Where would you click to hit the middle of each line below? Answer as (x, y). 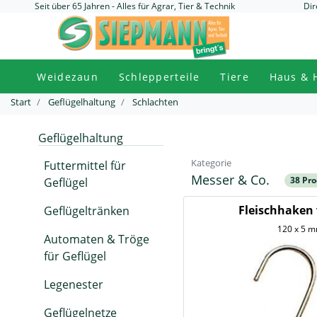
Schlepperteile (159, 76)
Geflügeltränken (87, 211)
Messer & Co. (232, 180)
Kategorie (211, 163)
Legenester (74, 284)
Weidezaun (68, 76)
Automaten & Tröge (97, 239)
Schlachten (155, 102)
